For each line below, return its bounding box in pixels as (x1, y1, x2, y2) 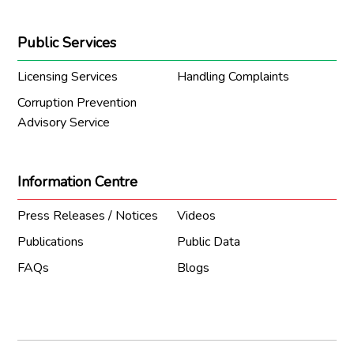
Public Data (177, 232, 240, 250)
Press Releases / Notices (17, 206, 159, 224)
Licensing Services (17, 67, 119, 85)
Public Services (17, 32, 117, 52)
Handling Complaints (177, 67, 289, 85)
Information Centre (17, 171, 138, 191)
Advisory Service (17, 113, 111, 131)
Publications (17, 232, 85, 250)
